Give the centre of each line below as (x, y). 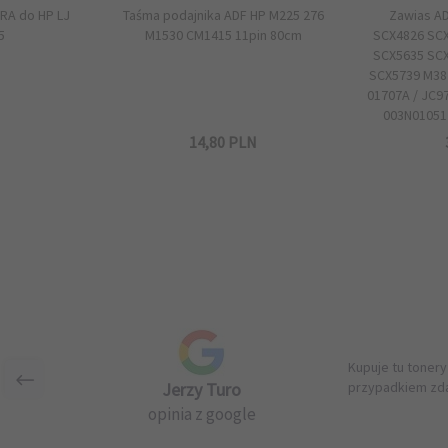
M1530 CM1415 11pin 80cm (223, 35)
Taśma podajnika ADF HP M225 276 (223, 15)
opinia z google (201, 414)
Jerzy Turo (202, 389)
